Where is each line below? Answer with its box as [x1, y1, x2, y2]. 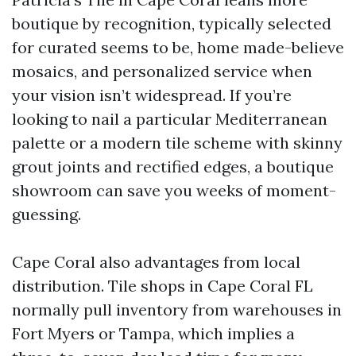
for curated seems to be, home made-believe [12, 37, 344, 57]
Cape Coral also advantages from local [12, 252, 300, 272]
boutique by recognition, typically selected [12, 14, 331, 33]
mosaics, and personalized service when [12, 61, 312, 81]
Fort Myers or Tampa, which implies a [12, 323, 295, 343]
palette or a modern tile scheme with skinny [12, 133, 342, 153]
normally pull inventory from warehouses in [12, 300, 342, 319]
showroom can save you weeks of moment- [12, 180, 336, 200]
